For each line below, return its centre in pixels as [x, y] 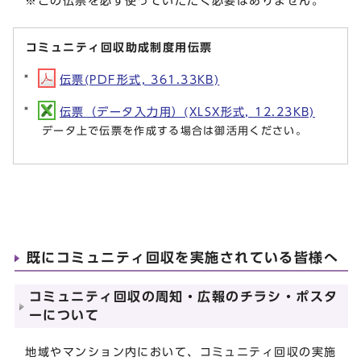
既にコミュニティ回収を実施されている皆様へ [183, 257]
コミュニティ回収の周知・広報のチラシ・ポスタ [184, 296]
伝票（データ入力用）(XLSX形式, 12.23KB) [187, 111]
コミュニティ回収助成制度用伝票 [119, 47]
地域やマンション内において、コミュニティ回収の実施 [175, 351]
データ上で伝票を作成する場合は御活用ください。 [174, 131]
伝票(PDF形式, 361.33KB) [140, 79]
